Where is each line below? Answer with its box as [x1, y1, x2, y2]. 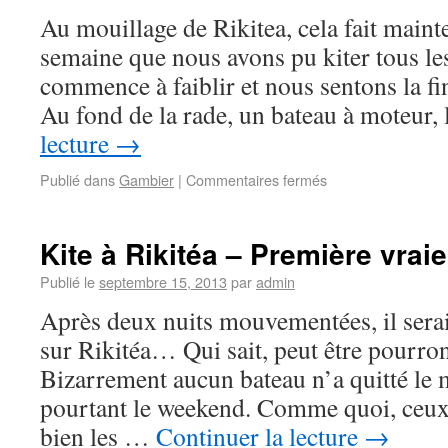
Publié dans [40, 169, 115, 190]
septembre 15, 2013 [99, 271, 227, 292]
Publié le [40, 271, 95, 292]
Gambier [119, 169, 174, 190]
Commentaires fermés [186, 169, 327, 190]
